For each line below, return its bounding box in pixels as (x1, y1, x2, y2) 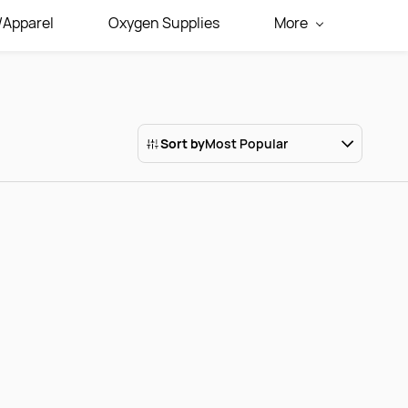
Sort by (160, 135, 205, 153)
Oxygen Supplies (107, 13, 219, 34)
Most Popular (205, 135, 288, 153)
